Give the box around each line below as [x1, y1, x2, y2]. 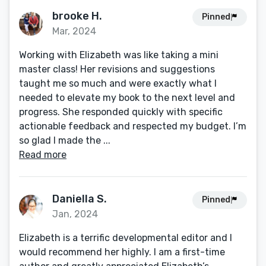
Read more [19, 149, 66, 160]
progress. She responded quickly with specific [19, 106, 223, 118]
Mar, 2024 [52, 26, 96, 37]
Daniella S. [52, 192, 107, 205]
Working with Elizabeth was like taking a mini [19, 49, 218, 61]
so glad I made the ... [19, 135, 110, 146]
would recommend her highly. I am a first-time [19, 246, 225, 258]
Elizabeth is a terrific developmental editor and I [19, 232, 232, 243]
